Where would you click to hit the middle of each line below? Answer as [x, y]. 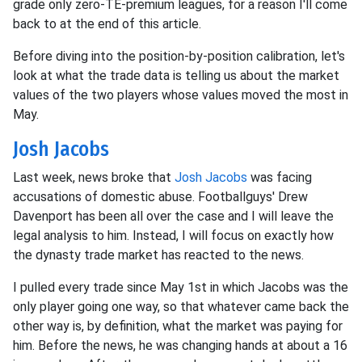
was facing [280, 178]
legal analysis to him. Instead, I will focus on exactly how [173, 236]
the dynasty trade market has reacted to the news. [158, 255]
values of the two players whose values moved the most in [181, 95]
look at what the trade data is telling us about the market [176, 76]
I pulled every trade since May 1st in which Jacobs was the [181, 288]
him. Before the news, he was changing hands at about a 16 [180, 346]
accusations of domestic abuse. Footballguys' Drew [160, 197]
